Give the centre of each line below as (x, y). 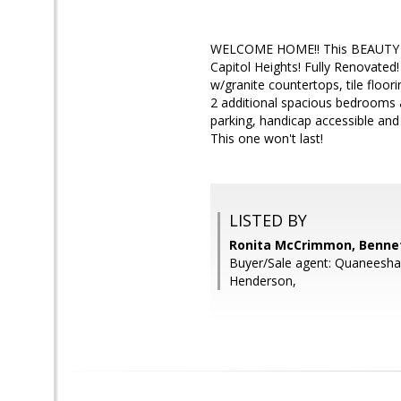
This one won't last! (267, 138)
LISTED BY (268, 220)
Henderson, (263, 281)
